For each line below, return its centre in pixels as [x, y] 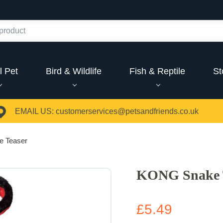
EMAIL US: [34, 111]
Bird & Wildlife [74, 71]
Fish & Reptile [157, 71]
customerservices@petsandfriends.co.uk [127, 111]
